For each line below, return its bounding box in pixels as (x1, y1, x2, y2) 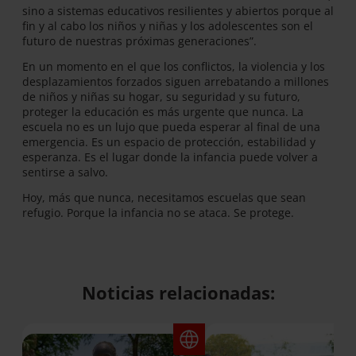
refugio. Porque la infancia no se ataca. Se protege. (22, 204, 294, 220)
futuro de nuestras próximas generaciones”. (22, 33, 257, 49)
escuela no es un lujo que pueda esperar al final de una (22, 118, 320, 134)
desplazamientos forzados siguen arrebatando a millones (22, 73, 329, 89)
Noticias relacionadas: (81, 281, 275, 306)
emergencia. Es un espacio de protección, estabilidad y (22, 133, 315, 149)
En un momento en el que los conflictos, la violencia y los (22, 58, 325, 74)
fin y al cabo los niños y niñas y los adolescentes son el (22, 18, 313, 34)
